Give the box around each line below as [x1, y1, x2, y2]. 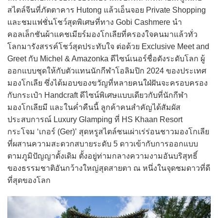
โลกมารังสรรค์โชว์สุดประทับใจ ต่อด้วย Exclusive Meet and [7, 42, 209, 51]
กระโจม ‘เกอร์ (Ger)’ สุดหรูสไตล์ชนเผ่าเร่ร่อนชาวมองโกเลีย [7, 127, 209, 136]
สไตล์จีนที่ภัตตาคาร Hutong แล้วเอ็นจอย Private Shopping [7, 5, 206, 14]
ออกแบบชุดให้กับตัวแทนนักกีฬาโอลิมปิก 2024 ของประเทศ [7, 66, 206, 75]
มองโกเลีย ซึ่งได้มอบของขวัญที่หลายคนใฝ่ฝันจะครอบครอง [7, 78, 208, 87]
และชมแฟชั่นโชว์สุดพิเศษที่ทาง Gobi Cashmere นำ [7, 18, 182, 26]
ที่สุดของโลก [7, 176, 51, 184]
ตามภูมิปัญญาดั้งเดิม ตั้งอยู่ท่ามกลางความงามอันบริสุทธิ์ [7, 151, 198, 160]
